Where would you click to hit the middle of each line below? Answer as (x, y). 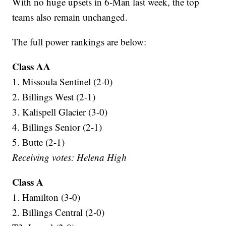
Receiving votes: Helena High (70, 157)
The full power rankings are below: (79, 42)
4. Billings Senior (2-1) (57, 127)
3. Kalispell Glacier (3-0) (60, 112)
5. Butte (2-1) (39, 142)
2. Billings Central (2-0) (59, 212)
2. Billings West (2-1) (54, 97)
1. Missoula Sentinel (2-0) (63, 82)
